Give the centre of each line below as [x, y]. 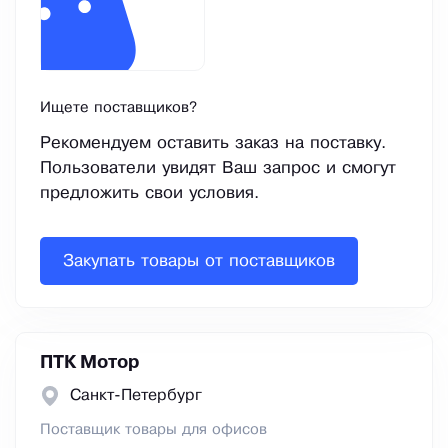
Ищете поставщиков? [118, 108]
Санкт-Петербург [136, 396]
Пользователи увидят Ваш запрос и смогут [218, 169]
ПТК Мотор [90, 363]
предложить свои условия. [149, 194]
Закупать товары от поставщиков [199, 261]
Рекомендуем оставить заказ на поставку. [213, 144]
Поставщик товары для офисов [153, 430]
